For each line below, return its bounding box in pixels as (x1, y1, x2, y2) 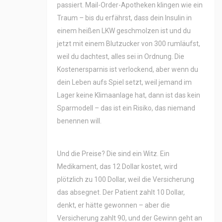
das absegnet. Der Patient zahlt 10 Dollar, (57, 188, 185, 197)
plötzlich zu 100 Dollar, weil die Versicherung (57, 175, 194, 184)
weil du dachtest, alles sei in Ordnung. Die (57, 53, 184, 61)
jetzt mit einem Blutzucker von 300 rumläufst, (57, 40, 200, 48)
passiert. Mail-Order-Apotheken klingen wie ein (57, 1, 203, 9)
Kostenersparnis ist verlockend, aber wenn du (57, 65, 198, 74)
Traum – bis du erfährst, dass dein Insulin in (57, 14, 192, 22)
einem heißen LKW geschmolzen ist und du (57, 27, 191, 35)
